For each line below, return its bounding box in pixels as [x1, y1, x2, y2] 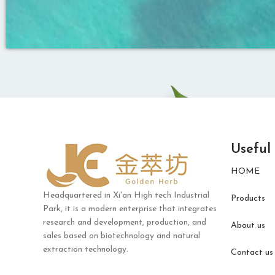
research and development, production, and [43, 218, 206, 227]
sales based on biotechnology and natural [43, 231, 200, 241]
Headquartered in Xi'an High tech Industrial [43, 191, 209, 200]
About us [231, 221, 265, 230]
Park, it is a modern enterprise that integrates [43, 204, 217, 214]
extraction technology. [43, 245, 128, 254]
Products [231, 194, 265, 203]
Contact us [231, 248, 273, 257]
